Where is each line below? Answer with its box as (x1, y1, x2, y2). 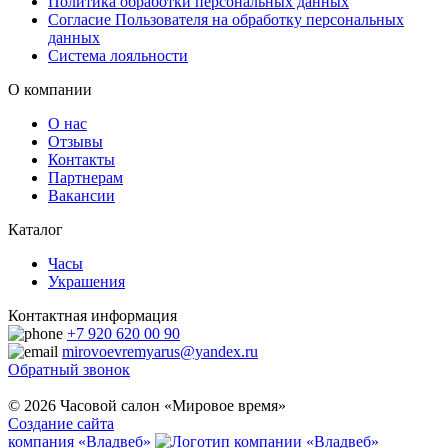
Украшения (48, 273, 125, 291)
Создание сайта (8, 415, 114, 433)
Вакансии (48, 187, 115, 205)
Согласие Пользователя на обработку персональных (48, 11, 404, 29)
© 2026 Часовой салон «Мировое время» (8, 397, 286, 415)
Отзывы (48, 133, 103, 151)
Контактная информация (8, 307, 177, 325)
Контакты (48, 151, 115, 169)
